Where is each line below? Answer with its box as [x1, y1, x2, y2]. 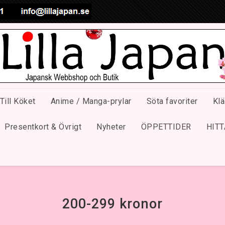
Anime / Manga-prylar [50, 96, 132, 106]
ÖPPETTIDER [141, 122, 191, 132]
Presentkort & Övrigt [5, 122, 81, 132]
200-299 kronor [62, 195, 163, 212]
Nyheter [96, 122, 126, 132]
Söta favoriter [146, 96, 198, 106]
